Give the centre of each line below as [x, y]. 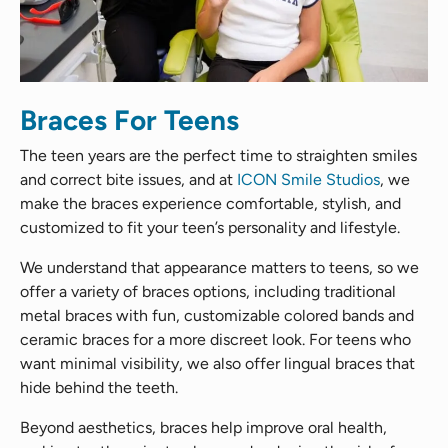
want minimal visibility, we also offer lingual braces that [217, 363]
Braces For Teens [129, 119]
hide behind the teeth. [99, 387]
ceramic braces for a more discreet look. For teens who [215, 339]
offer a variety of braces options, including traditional [208, 291]
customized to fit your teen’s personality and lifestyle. [210, 227]
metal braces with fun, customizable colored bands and [217, 315]
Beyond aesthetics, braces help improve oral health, [203, 427]
